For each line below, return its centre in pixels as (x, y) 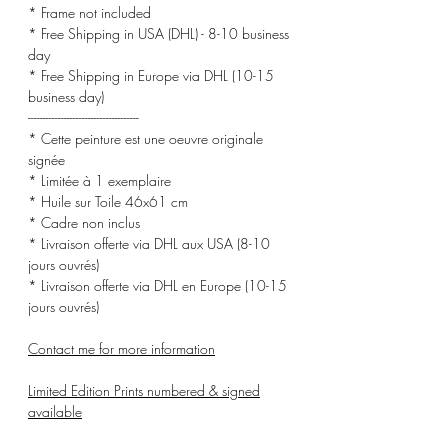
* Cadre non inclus (84, 222)
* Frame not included (89, 12)
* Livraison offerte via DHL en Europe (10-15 (157, 285)
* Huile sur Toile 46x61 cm (108, 201)
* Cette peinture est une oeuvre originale (145, 138)
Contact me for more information (121, 348)
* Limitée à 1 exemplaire (99, 180)
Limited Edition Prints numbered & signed (144, 390)
